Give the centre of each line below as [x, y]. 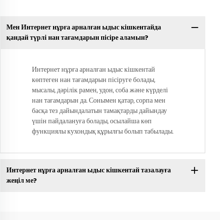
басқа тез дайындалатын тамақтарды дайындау [99, 111]
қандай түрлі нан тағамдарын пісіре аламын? [77, 38]
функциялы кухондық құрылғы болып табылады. [103, 132]
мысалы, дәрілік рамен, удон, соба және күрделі [100, 91]
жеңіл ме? [21, 180]
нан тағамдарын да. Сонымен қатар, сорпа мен [99, 101]
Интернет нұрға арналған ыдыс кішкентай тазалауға [88, 170]
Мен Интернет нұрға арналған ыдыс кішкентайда [83, 27]
